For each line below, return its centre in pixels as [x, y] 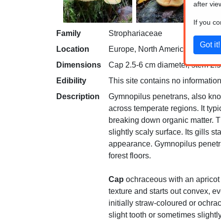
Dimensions [79, 65]
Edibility [71, 81]
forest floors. [130, 156]
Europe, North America [148, 49]
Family [69, 33]
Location [73, 49]
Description [78, 96]
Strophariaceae [135, 33]
